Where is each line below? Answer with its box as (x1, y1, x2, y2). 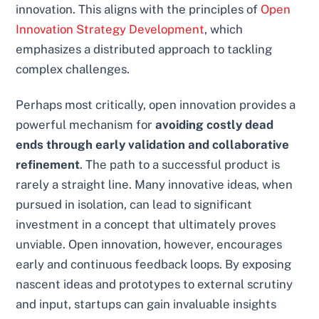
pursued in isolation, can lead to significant (16, 197, 253, 212)
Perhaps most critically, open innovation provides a (16, 98, 296, 113)
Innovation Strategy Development (16, 22, 205, 37)
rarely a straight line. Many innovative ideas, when (16, 177, 293, 192)
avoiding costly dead (155, 117, 274, 132)
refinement (16, 157, 80, 172)
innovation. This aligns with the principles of (16, 2, 261, 17)
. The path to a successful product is (80, 157, 281, 172)
